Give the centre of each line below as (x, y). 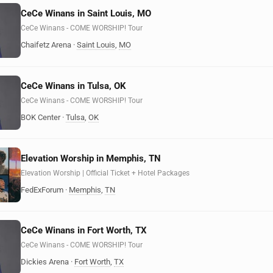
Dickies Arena (45, 262)
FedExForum (42, 190)
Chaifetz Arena (46, 45)
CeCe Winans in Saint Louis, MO (86, 14)
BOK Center (41, 117)
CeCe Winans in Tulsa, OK (73, 86)
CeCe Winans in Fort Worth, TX (84, 231)
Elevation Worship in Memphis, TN (91, 158)
